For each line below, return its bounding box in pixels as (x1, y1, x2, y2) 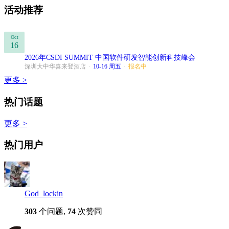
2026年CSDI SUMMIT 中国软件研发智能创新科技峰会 (25, 54, 195, 62)
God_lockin (25, 189, 63, 198)
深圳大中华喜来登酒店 (25, 63, 86, 71)
